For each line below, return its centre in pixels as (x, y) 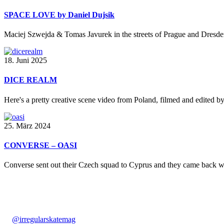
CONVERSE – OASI (40, 145)
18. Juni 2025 (25, 60)
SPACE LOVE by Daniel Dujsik (59, 14)
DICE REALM (30, 80)
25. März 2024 (27, 125)
